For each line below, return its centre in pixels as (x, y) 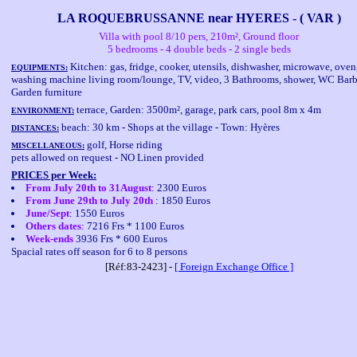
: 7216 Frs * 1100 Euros (133, 226)
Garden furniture (47, 92)
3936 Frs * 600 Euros (120, 239)
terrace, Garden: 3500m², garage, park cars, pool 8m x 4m (198, 110)
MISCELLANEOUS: (48, 145)
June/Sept (47, 213)
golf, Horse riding (124, 145)
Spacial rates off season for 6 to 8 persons (99, 251)
